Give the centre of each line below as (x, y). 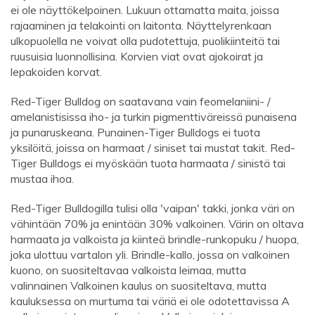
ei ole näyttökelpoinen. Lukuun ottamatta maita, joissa (145, 10)
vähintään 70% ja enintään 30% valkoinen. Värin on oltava (157, 224)
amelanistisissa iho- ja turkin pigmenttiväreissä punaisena (154, 117)
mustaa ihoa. (42, 179)
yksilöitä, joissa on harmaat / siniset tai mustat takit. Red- (153, 148)
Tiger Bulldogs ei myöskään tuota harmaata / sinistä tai (148, 163)
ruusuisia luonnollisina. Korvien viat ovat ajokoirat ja (137, 57)
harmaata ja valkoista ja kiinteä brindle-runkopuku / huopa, (155, 239)
